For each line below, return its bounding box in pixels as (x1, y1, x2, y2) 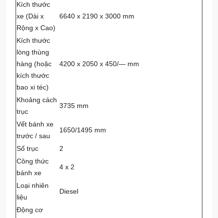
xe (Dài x (17, 12, 44, 20)
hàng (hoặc (17, 60, 52, 68)
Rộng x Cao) (17, 24, 55, 32)
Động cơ (17, 206, 43, 214)
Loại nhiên (17, 182, 49, 190)
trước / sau (17, 132, 50, 140)
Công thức (17, 157, 49, 165)
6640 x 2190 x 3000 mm (59, 12, 134, 20)
